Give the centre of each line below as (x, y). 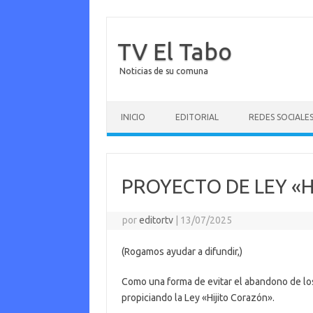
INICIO (133, 117)
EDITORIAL (197, 117)
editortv (156, 220)
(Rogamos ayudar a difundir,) (182, 252)
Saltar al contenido (147, 106)
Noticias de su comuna (164, 71)
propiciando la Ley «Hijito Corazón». (198, 298)
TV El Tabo (175, 51)
